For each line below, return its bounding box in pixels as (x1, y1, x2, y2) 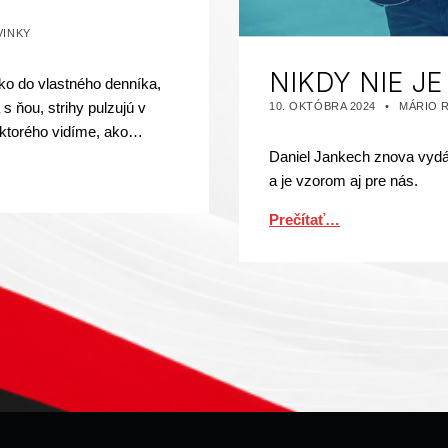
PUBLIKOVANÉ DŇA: (269, 90, 383, 103)
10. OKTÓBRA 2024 (269, 99, 377, 112)
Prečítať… (269, 210, 340, 228)
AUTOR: (399, 90, 445, 103)
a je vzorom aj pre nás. (269, 171, 418, 189)
